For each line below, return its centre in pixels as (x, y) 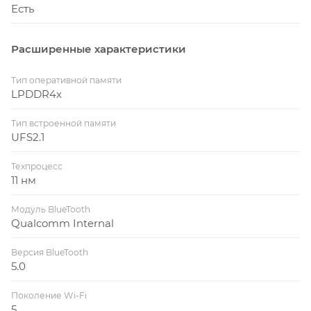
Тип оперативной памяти (66, 80)
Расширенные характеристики (99, 49)
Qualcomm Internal (62, 223)
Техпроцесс (37, 166)
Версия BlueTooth (50, 252)
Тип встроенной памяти (64, 123)
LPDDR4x (36, 94)
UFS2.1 (28, 137)
